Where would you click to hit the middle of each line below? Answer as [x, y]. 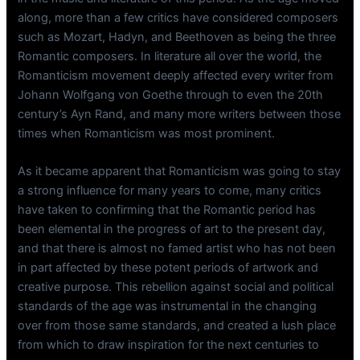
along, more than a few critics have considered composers [178, 17]
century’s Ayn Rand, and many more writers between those [180, 114]
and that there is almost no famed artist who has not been [177, 249]
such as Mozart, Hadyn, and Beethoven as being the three [177, 37]
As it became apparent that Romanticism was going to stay [180, 172]
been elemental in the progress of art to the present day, [172, 229]
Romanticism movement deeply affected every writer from [176, 75]
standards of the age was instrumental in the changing [168, 307]
